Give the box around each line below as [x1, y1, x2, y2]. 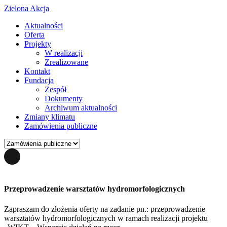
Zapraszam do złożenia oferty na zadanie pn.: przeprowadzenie [4, 204, 205, 213]
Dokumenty [45, 94, 83, 103]
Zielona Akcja [4, 4, 49, 13]
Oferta [24, 30, 45, 39]
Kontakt [24, 67, 50, 75]
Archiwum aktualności [45, 103, 117, 112]
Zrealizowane [45, 58, 88, 66]
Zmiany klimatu [24, 112, 75, 121]
